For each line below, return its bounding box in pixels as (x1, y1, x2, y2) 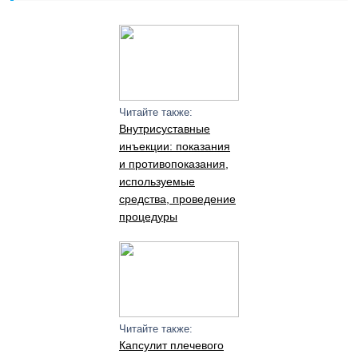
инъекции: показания (118, 140, 230, 153)
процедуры (118, 210, 177, 223)
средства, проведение (118, 193, 236, 205)
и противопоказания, (118, 157, 229, 170)
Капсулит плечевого (118, 339, 224, 352)
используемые (118, 175, 195, 188)
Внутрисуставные (118, 122, 210, 135)
